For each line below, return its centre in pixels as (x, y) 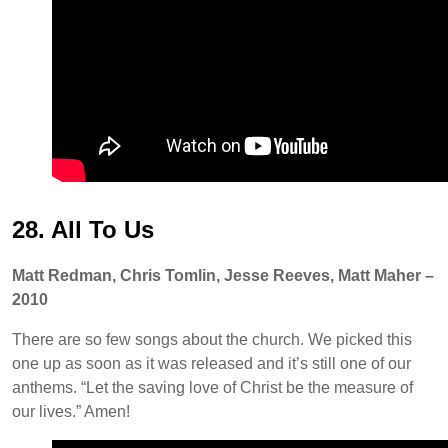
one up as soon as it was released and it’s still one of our (211, 364)
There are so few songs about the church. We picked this (212, 340)
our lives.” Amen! (71, 412)
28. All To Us (83, 230)
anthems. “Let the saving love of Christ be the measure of (212, 388)
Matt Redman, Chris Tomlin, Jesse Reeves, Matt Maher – (223, 276)
